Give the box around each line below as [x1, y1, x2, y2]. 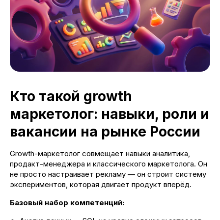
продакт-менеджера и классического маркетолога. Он [10, 159, 207, 169]
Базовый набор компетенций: [10, 198, 124, 208]
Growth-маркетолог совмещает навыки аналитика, [10, 149, 190, 159]
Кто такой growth [10, 88, 132, 105]
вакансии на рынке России [10, 123, 200, 140]
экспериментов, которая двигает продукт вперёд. [10, 180, 192, 190]
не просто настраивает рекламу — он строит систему [10, 169, 206, 179]
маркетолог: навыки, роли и [10, 106, 209, 123]
